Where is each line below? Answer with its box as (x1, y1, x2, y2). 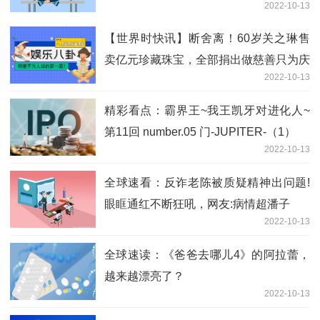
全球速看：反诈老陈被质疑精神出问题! (104, 176, 310, 189)
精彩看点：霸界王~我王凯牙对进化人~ (104, 104, 310, 117)
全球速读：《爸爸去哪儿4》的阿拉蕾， (104, 249, 310, 261)
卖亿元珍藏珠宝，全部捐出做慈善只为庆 (104, 54, 310, 66)
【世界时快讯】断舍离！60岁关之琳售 (104, 32, 310, 45)
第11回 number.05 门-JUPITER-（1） (104, 126, 296, 139)
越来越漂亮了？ (104, 270, 184, 283)
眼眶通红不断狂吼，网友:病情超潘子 (104, 198, 290, 211)
